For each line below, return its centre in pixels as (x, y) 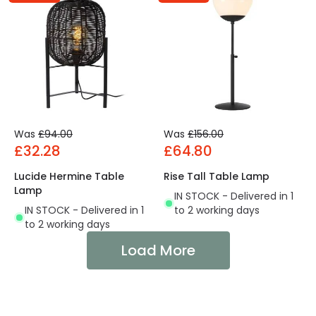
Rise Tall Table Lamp (217, 177)
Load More (158, 251)
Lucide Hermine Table (69, 177)
